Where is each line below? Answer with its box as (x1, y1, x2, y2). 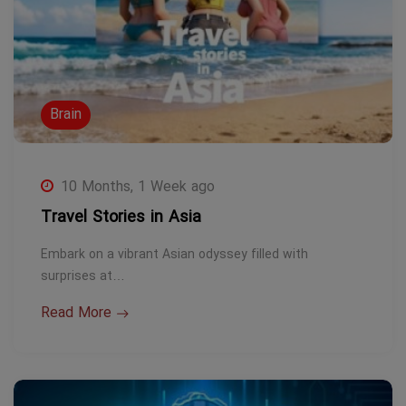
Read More (41, 303, 111, 324)
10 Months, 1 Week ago (61, 177, 215, 198)
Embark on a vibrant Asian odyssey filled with (41, 246, 308, 264)
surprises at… (41, 267, 125, 285)
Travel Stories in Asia (41, 206, 201, 229)
